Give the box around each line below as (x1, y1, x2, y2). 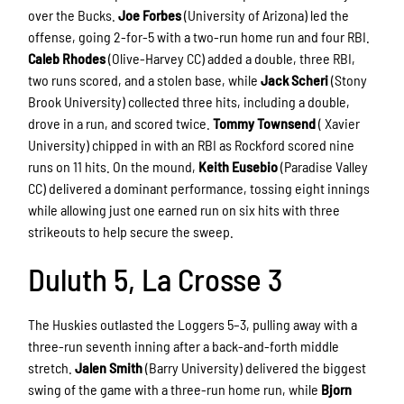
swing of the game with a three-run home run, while (28, 380, 322, 398)
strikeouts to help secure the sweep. (28, 223, 234, 241)
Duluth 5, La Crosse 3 (28, 260, 283, 298)
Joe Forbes (118, 6, 182, 24)
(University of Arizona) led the (181, 6, 350, 24)
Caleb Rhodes (28, 50, 106, 68)
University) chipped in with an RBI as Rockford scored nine (28, 136, 355, 154)
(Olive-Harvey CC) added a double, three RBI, (106, 50, 356, 68)
